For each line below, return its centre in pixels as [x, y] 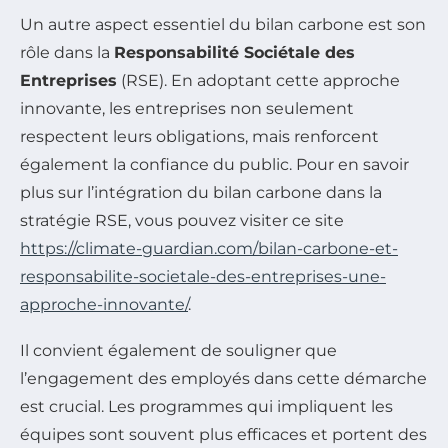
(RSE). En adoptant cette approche [258, 81]
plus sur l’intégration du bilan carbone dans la [201, 193]
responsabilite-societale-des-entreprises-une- [203, 277]
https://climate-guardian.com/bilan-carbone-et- [209, 249]
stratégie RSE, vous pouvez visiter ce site [182, 221]
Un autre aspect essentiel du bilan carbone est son [223, 25]
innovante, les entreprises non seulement [187, 109]
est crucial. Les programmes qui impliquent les [206, 407]
